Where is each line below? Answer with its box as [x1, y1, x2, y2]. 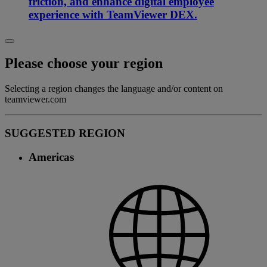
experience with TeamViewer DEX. [29, 8, 197, 21]
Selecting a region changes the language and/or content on [5, 83, 223, 94]
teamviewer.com [5, 94, 66, 104]
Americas [29, 151, 74, 164]
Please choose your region [5, 55, 163, 72]
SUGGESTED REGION [5, 126, 125, 139]
